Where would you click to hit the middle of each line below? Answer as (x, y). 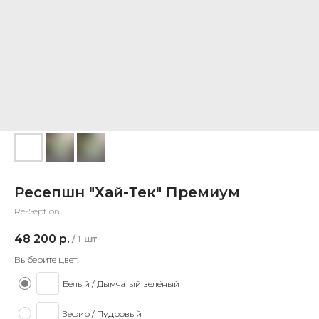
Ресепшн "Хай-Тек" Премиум (127, 192)
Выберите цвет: (46, 260)
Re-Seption (37, 211)
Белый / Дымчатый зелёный (121, 283)
